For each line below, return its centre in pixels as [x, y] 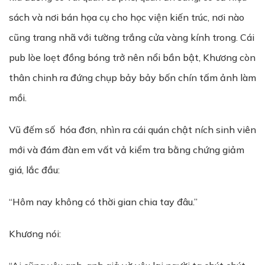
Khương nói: [35, 234]
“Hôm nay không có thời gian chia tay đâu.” [103, 202]
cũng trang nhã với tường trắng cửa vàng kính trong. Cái [132, 37]
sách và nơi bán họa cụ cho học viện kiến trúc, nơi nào [127, 17]
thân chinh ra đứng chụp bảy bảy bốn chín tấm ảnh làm [132, 77]
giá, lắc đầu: [34, 170]
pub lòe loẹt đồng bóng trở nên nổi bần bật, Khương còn [132, 57]
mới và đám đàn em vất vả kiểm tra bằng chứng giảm [127, 150]
